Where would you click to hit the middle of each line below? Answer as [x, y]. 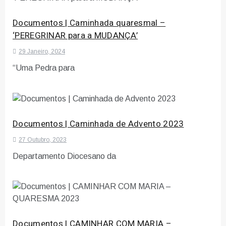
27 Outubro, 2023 [43, 139]
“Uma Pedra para [44, 68]
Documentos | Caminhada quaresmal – [89, 23]
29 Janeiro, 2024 [42, 51]
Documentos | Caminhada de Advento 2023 [98, 124]
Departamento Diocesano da [64, 156]
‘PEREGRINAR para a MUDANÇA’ [75, 35]
